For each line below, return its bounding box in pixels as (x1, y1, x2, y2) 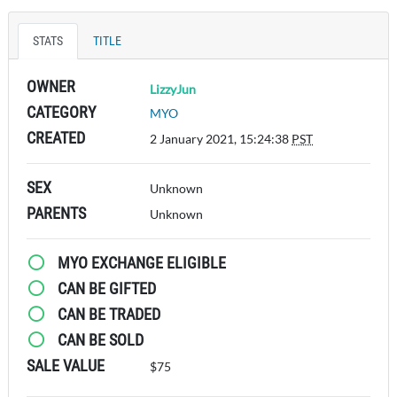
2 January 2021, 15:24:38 (150, 130, 292, 146)
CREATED (27, 128, 85, 147)
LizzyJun (150, 81, 197, 97)
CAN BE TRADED (53, 304, 160, 323)
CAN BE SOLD (53, 330, 144, 349)
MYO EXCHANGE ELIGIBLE (53, 253, 226, 272)
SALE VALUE (27, 355, 105, 375)
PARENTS (27, 203, 86, 222)
